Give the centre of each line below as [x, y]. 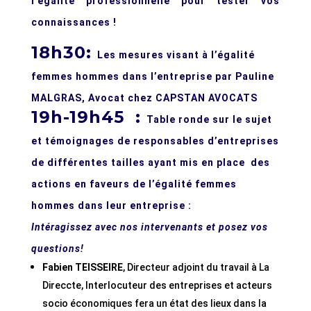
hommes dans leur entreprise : [111, 206]
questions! [57, 249]
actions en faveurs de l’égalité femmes [134, 184]
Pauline [254, 77]
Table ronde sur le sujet [209, 120]
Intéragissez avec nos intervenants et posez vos [149, 227]
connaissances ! [74, 23]
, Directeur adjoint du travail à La [196, 268]
